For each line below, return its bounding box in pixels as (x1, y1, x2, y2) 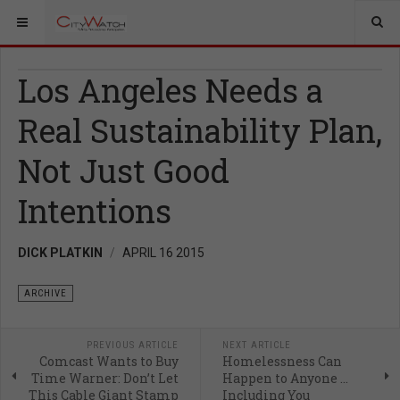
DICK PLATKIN (18, 246, 103, 260)
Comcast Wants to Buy (38, 353, 179, 370)
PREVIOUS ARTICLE (86, 339, 179, 351)
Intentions (18, 189, 171, 232)
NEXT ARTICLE (221, 339, 291, 351)
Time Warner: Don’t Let (30, 370, 179, 387)
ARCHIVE (24, 287, 67, 299)
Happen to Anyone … (221, 370, 348, 387)
